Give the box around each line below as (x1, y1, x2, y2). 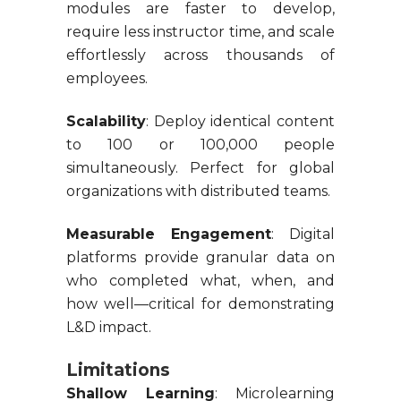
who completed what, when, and (66, 272, 335, 290)
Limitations (66, 360, 170, 381)
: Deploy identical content (146, 113, 335, 131)
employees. (66, 70, 148, 88)
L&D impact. (66, 319, 151, 337)
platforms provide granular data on (66, 249, 335, 267)
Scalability (66, 113, 146, 131)
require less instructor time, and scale (66, 23, 335, 41)
